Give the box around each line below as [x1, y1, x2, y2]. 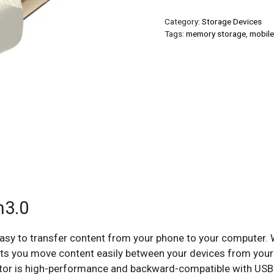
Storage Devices [201, 16, 262, 26]
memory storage [185, 28, 246, 39]
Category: [164, 16, 202, 26]
